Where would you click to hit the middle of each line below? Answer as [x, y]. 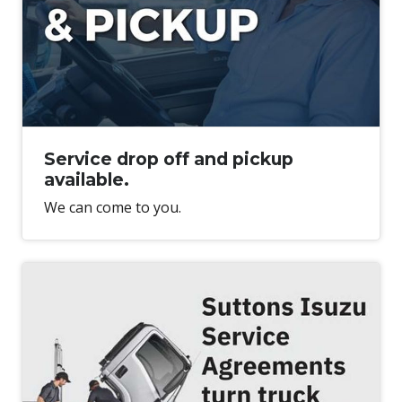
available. [87, 179]
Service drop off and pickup [169, 158]
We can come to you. [113, 207]
